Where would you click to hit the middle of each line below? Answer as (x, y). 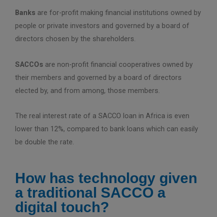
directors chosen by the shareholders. (76, 39)
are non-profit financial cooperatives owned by (118, 64)
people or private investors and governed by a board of (102, 26)
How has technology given (106, 178)
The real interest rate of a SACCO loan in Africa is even (102, 116)
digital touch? (62, 207)
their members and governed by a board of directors (99, 77)
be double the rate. (45, 142)
